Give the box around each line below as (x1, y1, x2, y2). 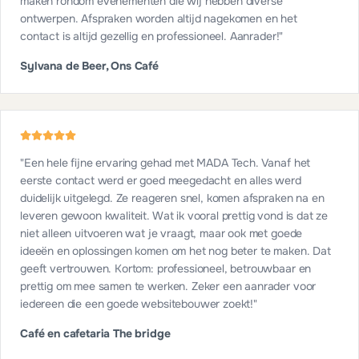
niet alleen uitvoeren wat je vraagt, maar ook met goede (20, 226, 303, 241)
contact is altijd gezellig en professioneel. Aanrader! (20, 29, 280, 44)
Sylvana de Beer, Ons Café (20, 58, 159, 74)
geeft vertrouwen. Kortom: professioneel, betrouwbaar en (20, 261, 312, 276)
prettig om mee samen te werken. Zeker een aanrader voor (20, 279, 317, 294)
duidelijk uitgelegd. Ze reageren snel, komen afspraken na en (20, 191, 325, 206)
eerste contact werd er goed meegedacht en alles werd (20, 173, 301, 188)
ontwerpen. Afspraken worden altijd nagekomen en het (20, 11, 297, 26)
